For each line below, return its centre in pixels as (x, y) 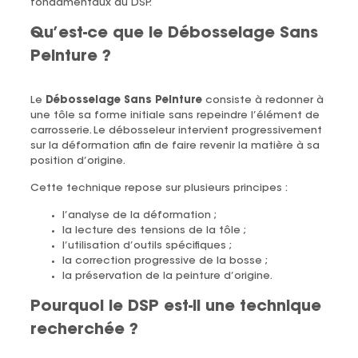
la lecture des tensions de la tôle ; (154, 230)
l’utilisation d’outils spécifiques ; (147, 245)
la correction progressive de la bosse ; (165, 261)
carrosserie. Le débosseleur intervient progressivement (176, 130)
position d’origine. (78, 161)
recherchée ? (84, 330)
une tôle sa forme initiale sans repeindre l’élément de (175, 115)
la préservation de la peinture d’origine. (167, 276)
